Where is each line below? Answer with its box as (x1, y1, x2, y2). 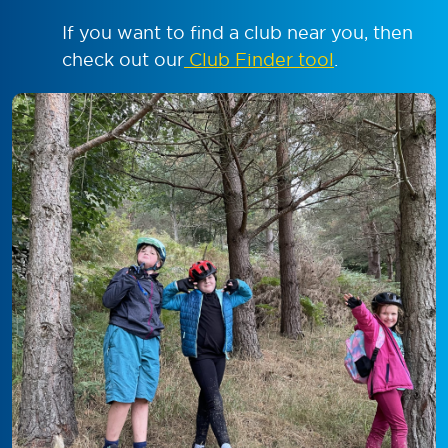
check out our (62, 48, 184, 71)
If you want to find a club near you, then (62, 21, 413, 44)
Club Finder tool (184, 48, 334, 71)
